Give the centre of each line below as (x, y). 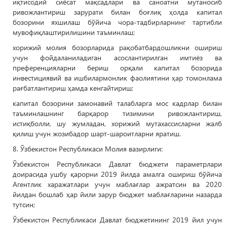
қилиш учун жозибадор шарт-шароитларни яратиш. (97, 134)
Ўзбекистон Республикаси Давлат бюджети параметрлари (117, 164)
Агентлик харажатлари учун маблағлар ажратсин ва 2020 (117, 184)
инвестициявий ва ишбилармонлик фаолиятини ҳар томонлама (117, 78)
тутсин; (24, 204)
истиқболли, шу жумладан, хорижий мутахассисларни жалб (117, 123)
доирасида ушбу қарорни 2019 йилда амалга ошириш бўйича (117, 174)
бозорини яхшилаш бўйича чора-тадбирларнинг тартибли (117, 22)
